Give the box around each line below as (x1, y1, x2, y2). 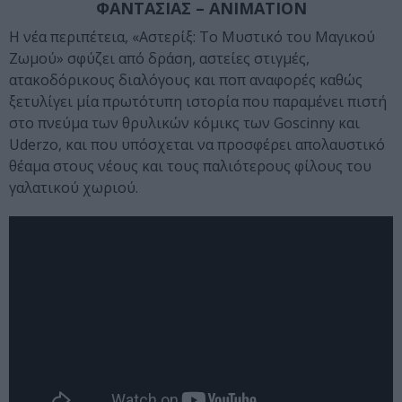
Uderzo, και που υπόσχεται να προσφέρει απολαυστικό (9, 135, 385, 155)
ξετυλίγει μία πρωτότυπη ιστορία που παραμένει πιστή (9, 92, 387, 112)
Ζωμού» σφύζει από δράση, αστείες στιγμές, (9, 48, 310, 69)
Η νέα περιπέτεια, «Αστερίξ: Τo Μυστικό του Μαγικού (9, 27, 375, 48)
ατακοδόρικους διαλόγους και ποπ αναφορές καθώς (9, 70, 363, 91)
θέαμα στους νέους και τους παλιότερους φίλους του (9, 156, 371, 177)
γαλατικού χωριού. (9, 178, 138, 198)
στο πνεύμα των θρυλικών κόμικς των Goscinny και (9, 113, 360, 134)
